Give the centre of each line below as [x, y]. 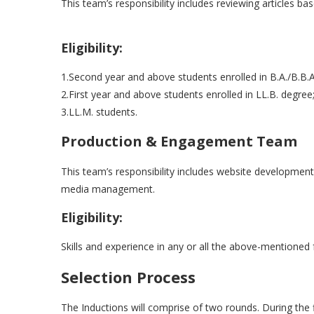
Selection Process [128, 277]
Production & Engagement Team [179, 142]
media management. [108, 189]
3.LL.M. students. [99, 112]
